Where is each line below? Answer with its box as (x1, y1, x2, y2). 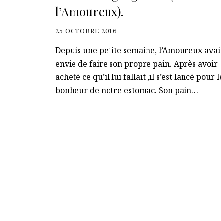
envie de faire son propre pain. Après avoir (55, 58, 218, 69)
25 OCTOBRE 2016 (55, 26, 117, 35)
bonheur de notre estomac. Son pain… (55, 85, 198, 96)
